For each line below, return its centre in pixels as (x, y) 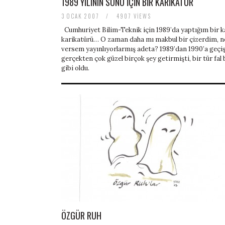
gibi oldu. (77, 68)
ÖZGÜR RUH (81, 216)
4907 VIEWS (133, 16)
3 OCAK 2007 (81, 16)
